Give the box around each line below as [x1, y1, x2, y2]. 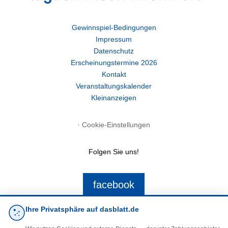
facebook [93, 179, 135, 190]
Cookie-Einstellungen [82, 120, 151, 129]
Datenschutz [94, 46, 134, 55]
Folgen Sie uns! [89, 147, 139, 156]
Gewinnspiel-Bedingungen [71, 23, 156, 32]
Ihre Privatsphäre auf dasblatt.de [25, 205, 139, 213]
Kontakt [101, 70, 126, 78]
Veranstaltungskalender [76, 81, 152, 90]
